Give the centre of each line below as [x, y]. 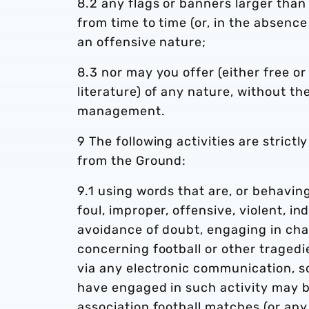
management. [121, 111]
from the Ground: [132, 161]
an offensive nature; [142, 42]
